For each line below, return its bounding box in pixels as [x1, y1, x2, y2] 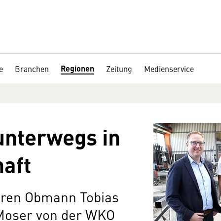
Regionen [61, 63, 94, 74]
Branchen [15, 63, 49, 74]
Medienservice [144, 63, 194, 74]
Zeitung [106, 63, 132, 74]
